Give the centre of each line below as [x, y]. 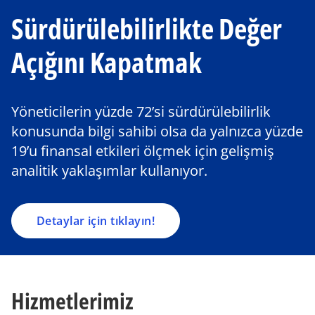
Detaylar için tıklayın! [96, 221]
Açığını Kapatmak [107, 62]
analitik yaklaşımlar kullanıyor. [109, 171]
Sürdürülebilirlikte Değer [147, 28]
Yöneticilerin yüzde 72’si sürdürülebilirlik [141, 111]
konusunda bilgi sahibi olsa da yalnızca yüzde [157, 131]
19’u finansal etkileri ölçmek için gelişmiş [143, 151]
